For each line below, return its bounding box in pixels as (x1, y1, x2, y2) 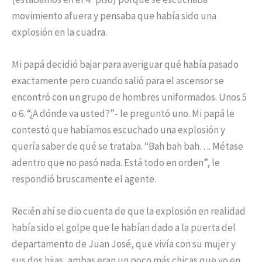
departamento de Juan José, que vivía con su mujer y (12, 237, 236, 251)
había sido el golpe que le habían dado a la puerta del (12, 221, 236, 235)
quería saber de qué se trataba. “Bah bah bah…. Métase (12, 140, 243, 153)
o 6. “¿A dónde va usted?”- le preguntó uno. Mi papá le (12, 107, 235, 120)
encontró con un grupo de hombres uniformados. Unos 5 (12, 91, 247, 104)
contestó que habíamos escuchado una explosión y (12, 123, 225, 137)
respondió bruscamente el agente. (12, 173, 156, 186)
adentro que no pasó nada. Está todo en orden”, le (12, 156, 220, 170)
